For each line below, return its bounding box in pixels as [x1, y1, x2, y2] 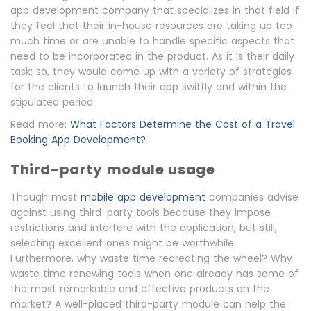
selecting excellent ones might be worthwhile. [10, 236, 236, 250]
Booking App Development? [10, 133, 146, 146]
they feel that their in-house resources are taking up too [10, 19, 292, 33]
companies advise [205, 190, 299, 204]
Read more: [10, 117, 70, 131]
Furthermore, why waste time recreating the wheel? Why [10, 251, 292, 265]
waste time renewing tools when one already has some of [10, 267, 299, 280]
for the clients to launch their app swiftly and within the [10, 80, 287, 94]
